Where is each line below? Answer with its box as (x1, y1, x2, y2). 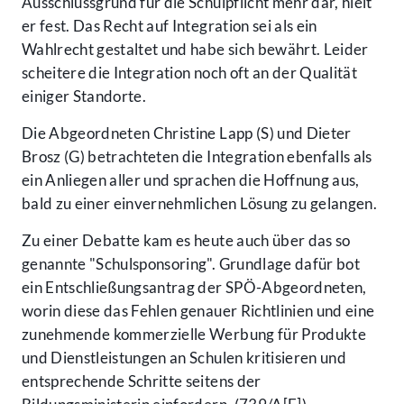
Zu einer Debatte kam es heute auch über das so (22, 231, 351, 251)
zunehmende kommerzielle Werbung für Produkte (22, 325, 366, 344)
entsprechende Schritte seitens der (22, 372, 262, 391)
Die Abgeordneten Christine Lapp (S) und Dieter (22, 124, 352, 143)
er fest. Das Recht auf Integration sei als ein (22, 16, 317, 36)
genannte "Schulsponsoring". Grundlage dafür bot (22, 254, 360, 274)
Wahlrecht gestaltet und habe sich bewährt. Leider (22, 40, 369, 60)
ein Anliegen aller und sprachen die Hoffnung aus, (22, 170, 360, 190)
